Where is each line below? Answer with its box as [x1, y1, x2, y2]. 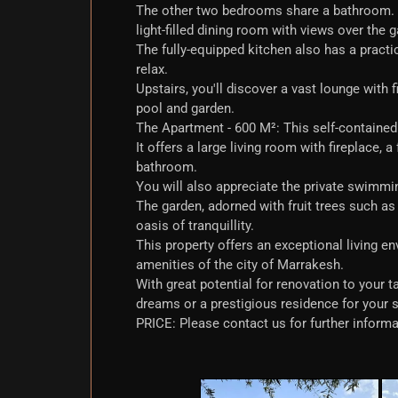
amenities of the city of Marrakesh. [136, 257, 344, 273]
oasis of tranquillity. [136, 218, 254, 234]
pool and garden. [136, 100, 235, 116]
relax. [136, 61, 168, 77]
